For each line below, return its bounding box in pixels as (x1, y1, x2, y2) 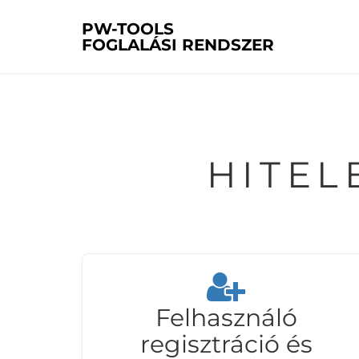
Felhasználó (155, 303, 297, 333)
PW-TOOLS (82, 19, 174, 38)
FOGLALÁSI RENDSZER (82, 35, 274, 54)
